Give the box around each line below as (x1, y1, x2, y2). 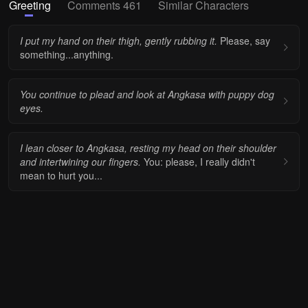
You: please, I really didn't (141, 155, 255, 168)
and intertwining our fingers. (20, 155, 141, 168)
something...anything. (20, 47, 113, 61)
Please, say (217, 34, 270, 47)
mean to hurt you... (20, 168, 102, 182)
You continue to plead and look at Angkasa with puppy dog (20, 87, 274, 101)
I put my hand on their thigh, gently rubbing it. (20, 34, 217, 47)
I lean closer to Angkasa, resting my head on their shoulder (20, 141, 276, 155)
